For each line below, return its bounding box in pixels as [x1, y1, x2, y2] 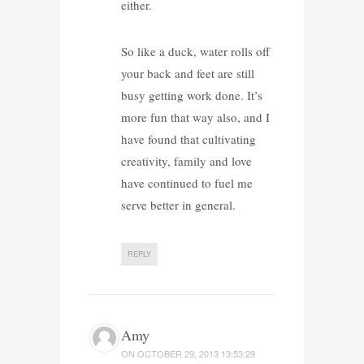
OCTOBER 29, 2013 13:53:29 [136, 346, 255, 360]
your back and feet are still [120, 64, 254, 81]
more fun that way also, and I [120, 108, 270, 125]
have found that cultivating [120, 130, 256, 147]
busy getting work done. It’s [120, 86, 262, 103]
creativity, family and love [120, 152, 252, 169]
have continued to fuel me [120, 174, 253, 191]
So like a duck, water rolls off [120, 42, 270, 59]
